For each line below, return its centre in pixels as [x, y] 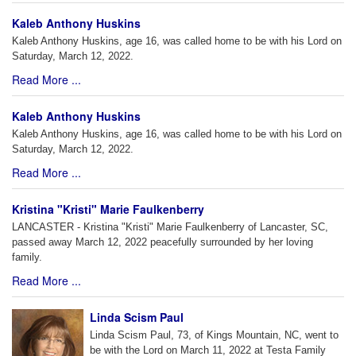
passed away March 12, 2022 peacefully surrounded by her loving [163, 242]
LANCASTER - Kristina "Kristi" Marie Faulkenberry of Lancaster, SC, [170, 227]
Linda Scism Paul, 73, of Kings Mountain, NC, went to [214, 335]
